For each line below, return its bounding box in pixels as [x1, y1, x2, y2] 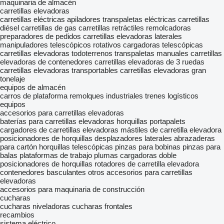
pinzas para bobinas [115, 142, 180, 151]
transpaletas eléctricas [102, 15, 176, 23]
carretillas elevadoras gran [120, 66, 206, 74]
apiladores [67, 15, 100, 23]
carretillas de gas [21, 23, 76, 32]
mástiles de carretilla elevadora [120, 125, 221, 134]
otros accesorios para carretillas [88, 168, 192, 176]
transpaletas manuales [114, 49, 188, 57]
